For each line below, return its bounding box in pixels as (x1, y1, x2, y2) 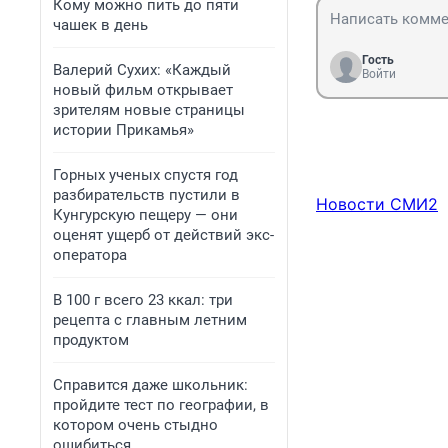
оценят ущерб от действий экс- (53, 226, 274, 244)
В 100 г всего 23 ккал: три (53, 291, 233, 309)
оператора (53, 246, 127, 264)
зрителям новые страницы (53, 101, 245, 119)
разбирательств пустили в (53, 186, 240, 204)
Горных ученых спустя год (53, 166, 238, 184)
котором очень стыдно (53, 416, 218, 434)
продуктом (53, 331, 129, 349)
